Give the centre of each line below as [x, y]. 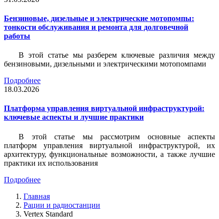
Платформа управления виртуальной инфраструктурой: [104, 109]
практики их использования [51, 163]
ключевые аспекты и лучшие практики [74, 117]
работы [17, 36]
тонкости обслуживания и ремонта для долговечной [96, 27]
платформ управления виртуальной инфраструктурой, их [109, 145]
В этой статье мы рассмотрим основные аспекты [117, 136]
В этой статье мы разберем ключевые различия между [117, 55]
